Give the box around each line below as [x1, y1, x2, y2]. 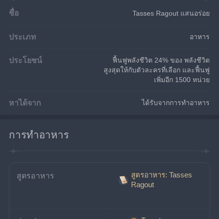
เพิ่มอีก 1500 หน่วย [154, 75, 210, 84]
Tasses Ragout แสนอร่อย [132, 9, 210, 17]
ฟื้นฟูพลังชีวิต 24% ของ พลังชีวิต [112, 56, 210, 64]
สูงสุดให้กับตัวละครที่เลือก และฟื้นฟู [104, 66, 210, 74]
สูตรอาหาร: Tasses [131, 170, 192, 179]
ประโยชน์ [9, 55, 43, 65]
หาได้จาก [9, 98, 42, 107]
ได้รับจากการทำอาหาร [142, 98, 210, 107]
